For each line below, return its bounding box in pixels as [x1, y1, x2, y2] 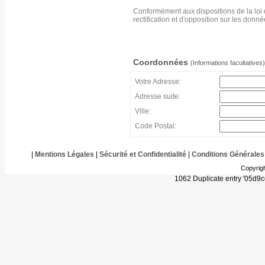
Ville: [135, 107, 151, 115]
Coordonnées [133, 57, 190, 67]
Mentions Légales [34, 150, 94, 159]
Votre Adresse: [135, 77, 181, 86]
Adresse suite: [135, 92, 180, 101]
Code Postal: [135, 122, 176, 130]
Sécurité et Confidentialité [99, 150, 186, 159]
